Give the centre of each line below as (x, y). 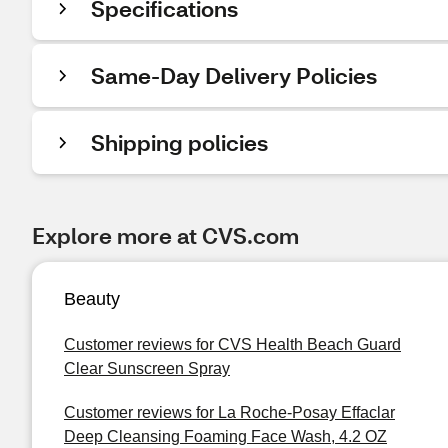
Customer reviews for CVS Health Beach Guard (232, 344)
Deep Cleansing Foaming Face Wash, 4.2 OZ (225, 436)
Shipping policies (179, 142)
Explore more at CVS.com (165, 235)
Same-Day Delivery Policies (234, 75)
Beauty (92, 299)
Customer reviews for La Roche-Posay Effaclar (229, 412)
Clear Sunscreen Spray (147, 368)
